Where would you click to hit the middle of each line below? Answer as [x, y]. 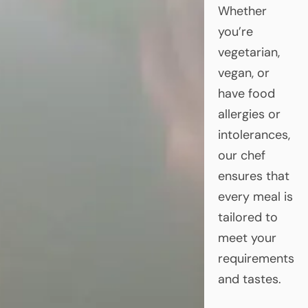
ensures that [253, 176]
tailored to [247, 217]
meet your [247, 238]
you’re [235, 31]
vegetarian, [249, 52]
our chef [241, 155]
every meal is [255, 196]
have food [246, 93]
